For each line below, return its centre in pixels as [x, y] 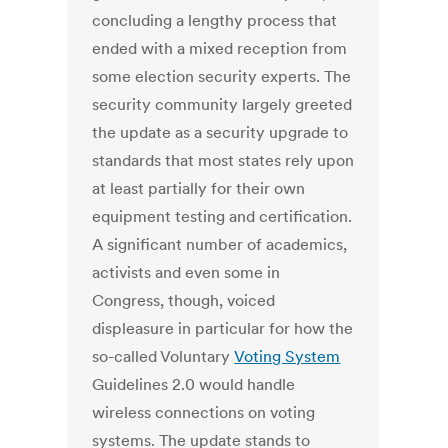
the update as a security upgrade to [220, 132]
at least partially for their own [199, 188]
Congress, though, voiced [184, 300]
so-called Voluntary [163, 356]
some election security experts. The [222, 76]
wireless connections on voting [204, 412]
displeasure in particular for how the [223, 328]
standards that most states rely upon [223, 160]
